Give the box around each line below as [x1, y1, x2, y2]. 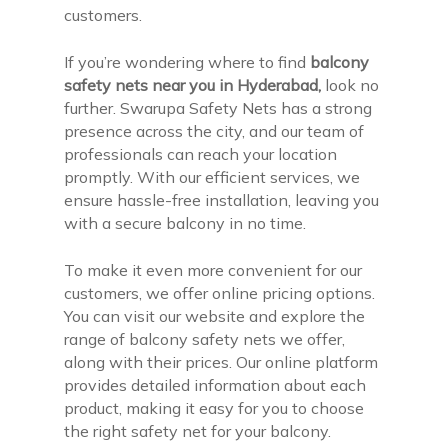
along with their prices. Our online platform [64, 351, 379, 372]
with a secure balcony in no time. [64, 212, 307, 233]
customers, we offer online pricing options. [64, 282, 376, 303]
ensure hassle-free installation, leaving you [64, 189, 380, 210]
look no [321, 74, 380, 95]
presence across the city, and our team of [64, 120, 365, 141]
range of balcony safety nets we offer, [64, 328, 346, 349]
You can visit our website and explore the [64, 305, 366, 326]
